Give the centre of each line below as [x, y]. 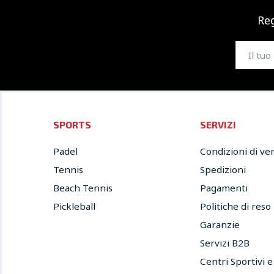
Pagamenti [224, 188]
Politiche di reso [235, 206]
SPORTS [72, 125]
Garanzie [220, 225]
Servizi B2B [225, 243]
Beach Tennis [83, 188]
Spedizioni [223, 170]
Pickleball [74, 206]
